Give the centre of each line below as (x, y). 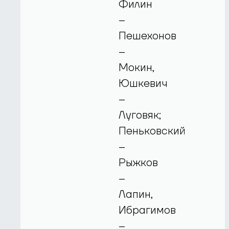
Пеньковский (152, 131)
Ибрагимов (147, 210)
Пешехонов (148, 36)
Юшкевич (143, 83)
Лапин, (136, 194)
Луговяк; (140, 115)
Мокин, (137, 67)
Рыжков (139, 163)
